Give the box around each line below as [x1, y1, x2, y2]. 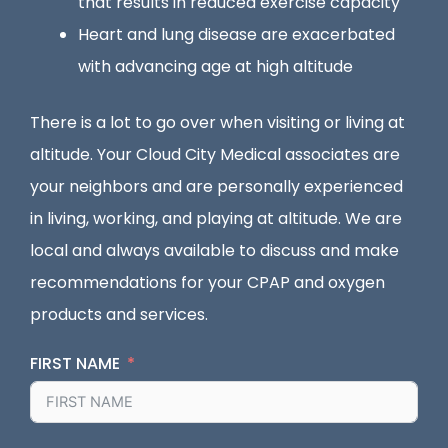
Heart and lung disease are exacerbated [78, 23, 395, 47]
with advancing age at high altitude [78, 55, 353, 79]
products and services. [30, 303, 212, 327]
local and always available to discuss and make [30, 239, 399, 263]
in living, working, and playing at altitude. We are [30, 207, 402, 231]
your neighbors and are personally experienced [30, 175, 403, 199]
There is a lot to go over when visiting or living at [30, 111, 405, 135]
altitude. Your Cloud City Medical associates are [30, 143, 400, 167]
